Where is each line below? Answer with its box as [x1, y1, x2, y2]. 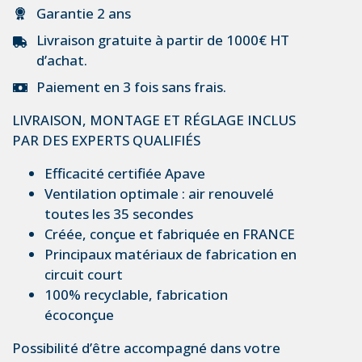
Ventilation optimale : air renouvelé [44, 184, 274, 204]
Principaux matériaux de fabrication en [44, 245, 297, 264]
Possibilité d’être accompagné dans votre [12, 339, 280, 358]
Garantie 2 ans [36, 4, 131, 23]
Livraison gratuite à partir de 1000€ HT [36, 31, 289, 50]
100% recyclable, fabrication [44, 285, 228, 305]
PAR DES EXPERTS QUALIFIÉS [12, 131, 200, 150]
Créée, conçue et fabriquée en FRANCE [44, 225, 298, 244]
